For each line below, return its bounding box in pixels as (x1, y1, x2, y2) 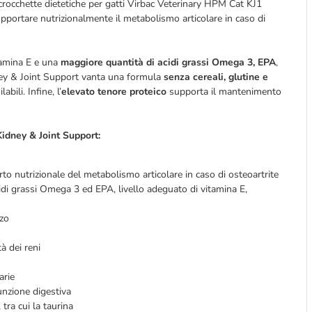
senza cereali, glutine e (164, 70, 268, 84)
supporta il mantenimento (166, 85, 281, 98)
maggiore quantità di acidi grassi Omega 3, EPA (61, 56, 276, 69)
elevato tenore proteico (61, 85, 166, 98)
